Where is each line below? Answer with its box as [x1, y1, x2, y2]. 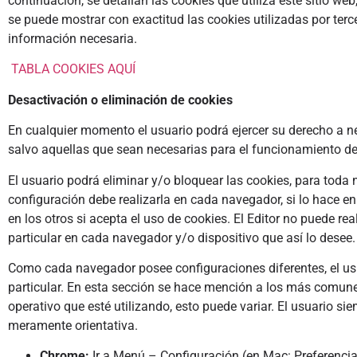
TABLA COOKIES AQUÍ [8, 61, 135, 77]
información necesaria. [8, 30, 137, 46]
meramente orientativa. [8, 317, 138, 333]
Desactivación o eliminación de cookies [8, 92, 233, 108]
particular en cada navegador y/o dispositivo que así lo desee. [8, 229, 355, 245]
